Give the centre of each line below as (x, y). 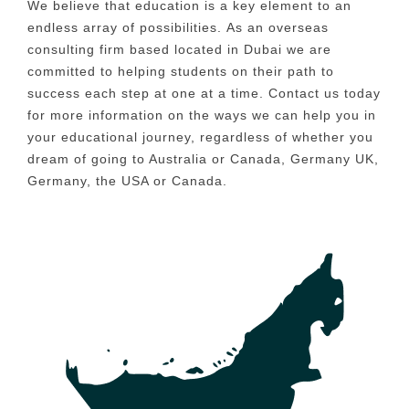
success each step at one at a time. (146, 94)
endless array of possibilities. (125, 28)
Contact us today (325, 94)
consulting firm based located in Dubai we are (179, 50)
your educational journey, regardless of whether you (200, 137)
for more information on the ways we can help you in (202, 115)
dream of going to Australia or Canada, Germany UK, (203, 159)
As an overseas (278, 28)
